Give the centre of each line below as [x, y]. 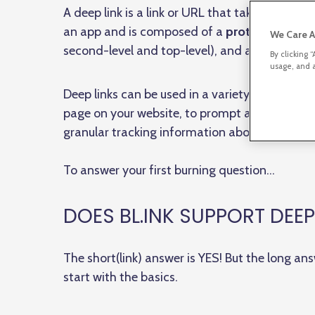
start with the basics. [121, 277]
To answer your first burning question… [169, 170]
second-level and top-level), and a [159, 51]
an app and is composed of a [144, 32]
